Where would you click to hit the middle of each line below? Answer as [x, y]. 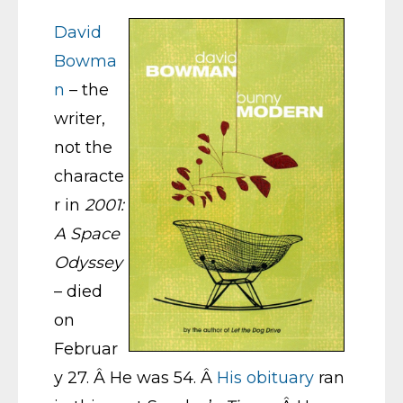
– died [78, 291]
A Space [87, 234]
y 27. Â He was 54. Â [135, 378]
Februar [86, 349]
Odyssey [88, 263]
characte [89, 176]
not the [83, 148]
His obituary [265, 378]
